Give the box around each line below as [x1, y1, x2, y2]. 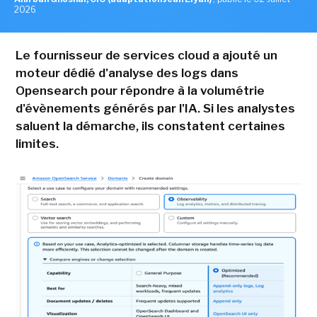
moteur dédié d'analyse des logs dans [15, 66, 238, 81]
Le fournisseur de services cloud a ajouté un [15, 48, 277, 63]
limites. [15, 137, 59, 151]
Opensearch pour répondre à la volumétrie [15, 83, 265, 98]
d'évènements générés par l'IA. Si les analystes [15, 101, 295, 116]
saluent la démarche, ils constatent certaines [15, 119, 285, 134]
